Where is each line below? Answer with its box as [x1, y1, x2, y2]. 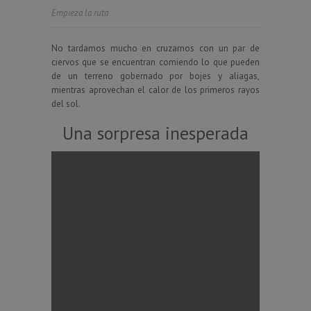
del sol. [51, 97, 81, 110]
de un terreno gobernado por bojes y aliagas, [51, 69, 260, 82]
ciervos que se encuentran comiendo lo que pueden [51, 56, 260, 68]
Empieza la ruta [51, 6, 108, 19]
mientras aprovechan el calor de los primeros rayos [51, 83, 260, 96]
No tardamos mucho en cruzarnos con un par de [51, 42, 260, 54]
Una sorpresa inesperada [62, 121, 249, 144]
